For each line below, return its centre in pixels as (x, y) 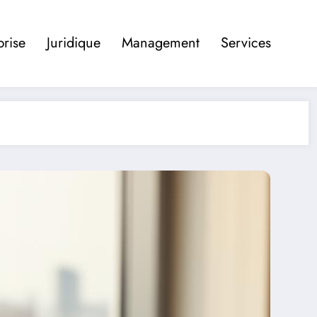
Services (246, 43)
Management (161, 43)
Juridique (74, 43)
